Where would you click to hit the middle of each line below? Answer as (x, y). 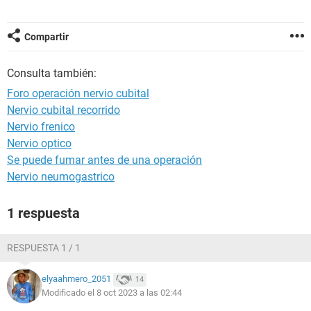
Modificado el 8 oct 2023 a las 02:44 (112, 293)
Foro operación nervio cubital (78, 93)
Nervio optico (39, 143)
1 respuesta (43, 213)
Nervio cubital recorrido (64, 110)
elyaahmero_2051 (76, 279)
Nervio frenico (41, 127)
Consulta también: (52, 73)
